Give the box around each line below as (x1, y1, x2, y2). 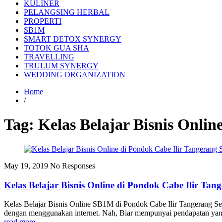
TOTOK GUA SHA (24, 44, 89, 52)
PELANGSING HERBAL (24, 8, 110, 16)
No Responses (50, 161, 95, 170)
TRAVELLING (24, 53, 74, 61)
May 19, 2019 (4, 161, 48, 170)
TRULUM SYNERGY (24, 61, 99, 70)
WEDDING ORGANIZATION (24, 70, 125, 79)
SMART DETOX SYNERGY (24, 35, 121, 43)
